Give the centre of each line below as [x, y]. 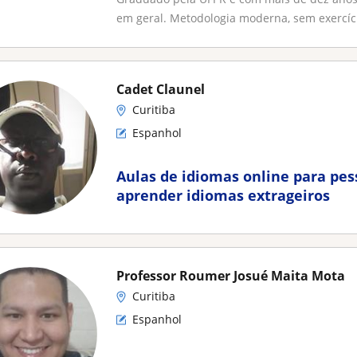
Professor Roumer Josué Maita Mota [231, 276]
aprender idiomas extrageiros [223, 195]
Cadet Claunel [161, 89]
